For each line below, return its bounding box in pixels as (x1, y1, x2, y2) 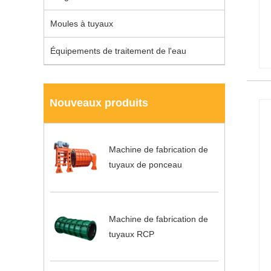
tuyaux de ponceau (109, 160, 183, 170)
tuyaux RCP (109, 229, 155, 239)
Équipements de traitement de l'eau (50, 45, 186, 56)
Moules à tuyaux (50, 18, 113, 28)
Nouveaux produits (50, 96, 148, 109)
